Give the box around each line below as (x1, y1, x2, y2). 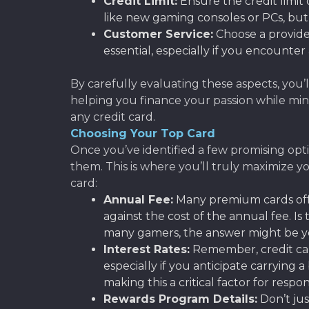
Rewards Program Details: (103, 292, 257, 306)
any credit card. (70, 110, 155, 123)
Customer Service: (103, 27, 213, 41)
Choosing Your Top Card (70, 126, 215, 140)
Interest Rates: (103, 242, 190, 256)
